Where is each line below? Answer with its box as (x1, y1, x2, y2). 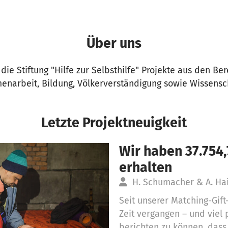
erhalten (119, 159, 172, 176)
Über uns (86, 35, 141, 52)
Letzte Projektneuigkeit (41, 115, 187, 131)
